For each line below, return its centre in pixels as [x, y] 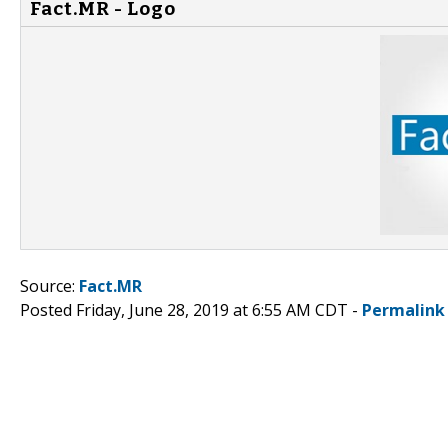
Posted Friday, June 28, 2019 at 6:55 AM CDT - [191, 309]
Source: [49, 285]
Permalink [403, 309]
